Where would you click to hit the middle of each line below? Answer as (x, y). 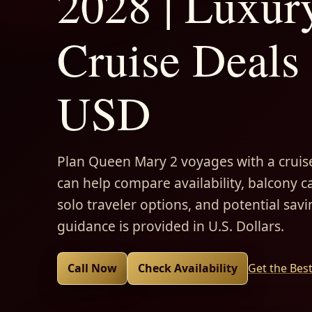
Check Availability (188, 268)
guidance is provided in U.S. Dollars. (171, 226)
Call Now (92, 268)
